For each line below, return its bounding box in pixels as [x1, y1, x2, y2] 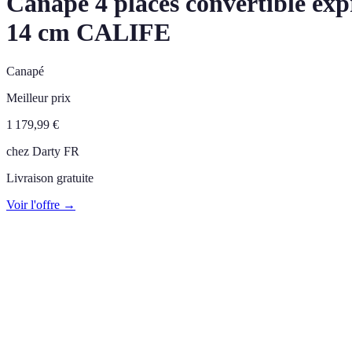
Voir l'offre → [6, 197, 75, 211]
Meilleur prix [6, 90, 71, 104]
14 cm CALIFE [6, 18, 170, 47]
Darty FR [32, 144, 79, 158]
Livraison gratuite [6, 170, 93, 185]
